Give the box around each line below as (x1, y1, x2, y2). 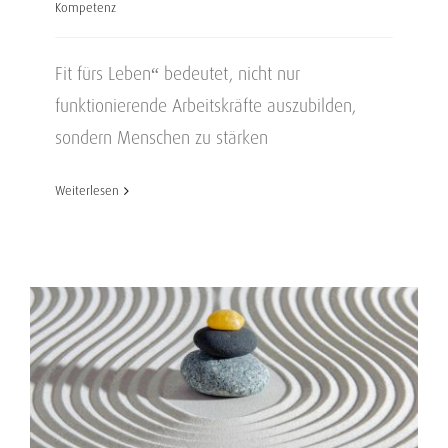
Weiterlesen (55, 183, 119, 198)
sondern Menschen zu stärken (55, 127, 268, 148)
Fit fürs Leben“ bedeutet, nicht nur (55, 63, 300, 84)
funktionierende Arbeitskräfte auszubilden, (55, 95, 356, 116)
